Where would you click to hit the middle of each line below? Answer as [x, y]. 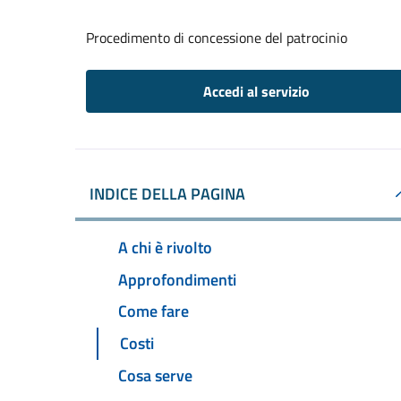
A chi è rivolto [165, 247]
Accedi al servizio [256, 91]
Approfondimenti [177, 279]
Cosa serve [155, 376]
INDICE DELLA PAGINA [167, 194]
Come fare [154, 311]
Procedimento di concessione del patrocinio [217, 38]
